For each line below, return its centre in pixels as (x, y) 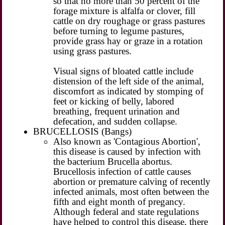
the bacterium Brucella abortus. (113, 161)
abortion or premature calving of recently (132, 181)
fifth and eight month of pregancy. (120, 201)
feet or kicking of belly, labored (114, 101)
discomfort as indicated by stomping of (129, 91)
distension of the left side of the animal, (129, 81)
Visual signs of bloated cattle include (124, 71)
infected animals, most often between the (131, 191)
